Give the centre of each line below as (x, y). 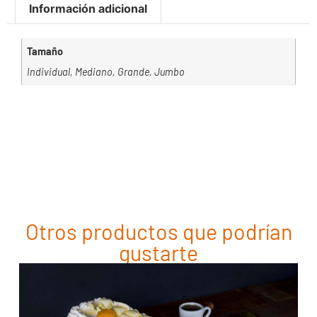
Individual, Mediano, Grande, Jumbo (106, 71)
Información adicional (88, 9)
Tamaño (45, 52)
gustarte (158, 252)
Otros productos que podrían (158, 231)
